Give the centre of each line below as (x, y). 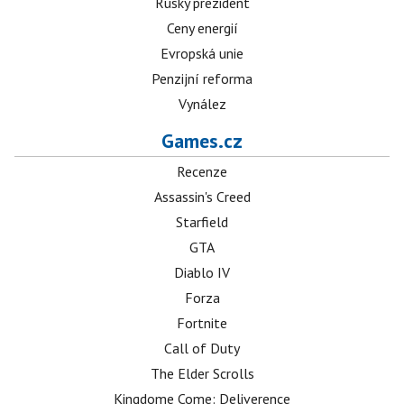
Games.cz (202, 141)
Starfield (202, 222)
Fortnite (202, 323)
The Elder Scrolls (202, 373)
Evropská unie (202, 53)
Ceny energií (202, 28)
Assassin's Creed (202, 197)
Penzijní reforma (202, 78)
